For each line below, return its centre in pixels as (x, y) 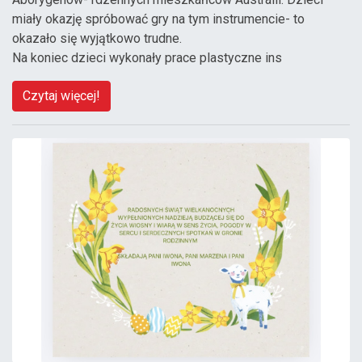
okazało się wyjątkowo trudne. (97, 38)
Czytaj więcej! (61, 95)
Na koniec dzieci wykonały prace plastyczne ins (147, 57)
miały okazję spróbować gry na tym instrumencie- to (158, 19)
